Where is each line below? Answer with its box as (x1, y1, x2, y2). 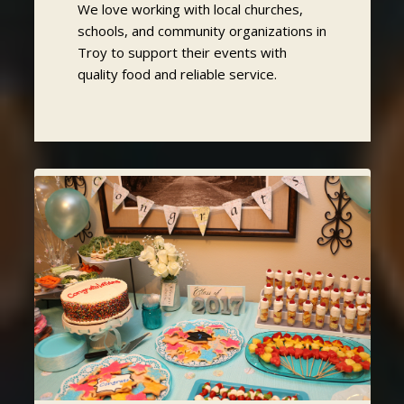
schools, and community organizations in (77, 22, 326, 41)
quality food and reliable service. (77, 65, 277, 84)
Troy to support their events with (77, 43, 287, 62)
